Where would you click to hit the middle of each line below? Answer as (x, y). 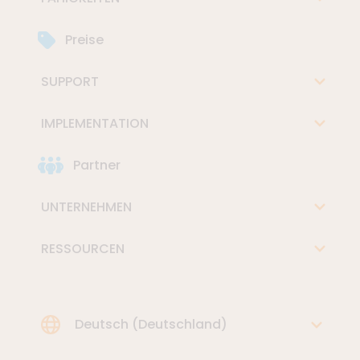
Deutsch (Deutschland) (151, 324)
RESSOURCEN (81, 248)
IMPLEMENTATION (93, 123)
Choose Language (97, 323)
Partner (95, 165)
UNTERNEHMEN (85, 207)
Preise (83, 39)
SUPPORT (68, 81)
